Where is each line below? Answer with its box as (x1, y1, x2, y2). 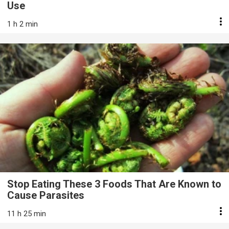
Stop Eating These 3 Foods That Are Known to (7, 177, 221, 190)
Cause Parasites (7, 189, 84, 201)
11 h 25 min (7, 209, 46, 218)
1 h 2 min (7, 19, 38, 29)
